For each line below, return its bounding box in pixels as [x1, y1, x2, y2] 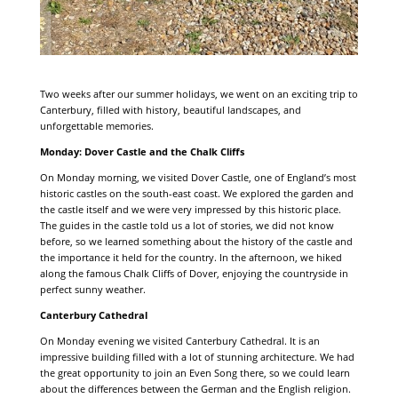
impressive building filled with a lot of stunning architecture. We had [39, 349, 354, 363]
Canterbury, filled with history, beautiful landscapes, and [39, 102, 301, 116]
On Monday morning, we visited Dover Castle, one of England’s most [39, 170, 356, 184]
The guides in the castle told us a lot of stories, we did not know [39, 218, 334, 232]
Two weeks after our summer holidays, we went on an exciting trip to [39, 86, 358, 100]
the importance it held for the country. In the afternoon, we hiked [39, 250, 342, 264]
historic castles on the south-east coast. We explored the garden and [39, 186, 354, 200]
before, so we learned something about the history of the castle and [39, 234, 353, 248]
